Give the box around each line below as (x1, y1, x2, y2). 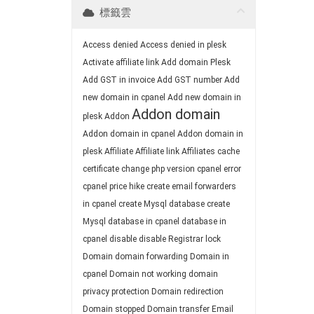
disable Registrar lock (139, 234, 221, 244)
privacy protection (83, 287, 149, 296)
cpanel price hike (83, 182, 144, 191)
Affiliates (182, 146, 215, 156)
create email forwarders (146, 182, 236, 191)
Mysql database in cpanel (83, 217, 179, 226)
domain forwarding (115, 252, 188, 261)
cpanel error (197, 164, 241, 174)
